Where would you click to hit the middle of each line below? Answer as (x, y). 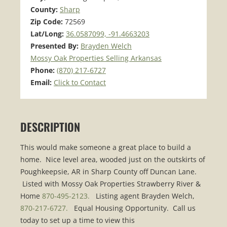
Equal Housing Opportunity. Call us (132, 208)
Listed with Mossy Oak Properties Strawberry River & (110, 184)
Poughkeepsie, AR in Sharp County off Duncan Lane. (108, 172)
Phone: (44, 70)
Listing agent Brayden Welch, (142, 196)
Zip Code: (48, 22)
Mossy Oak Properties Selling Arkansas (96, 58)
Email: (42, 82)
